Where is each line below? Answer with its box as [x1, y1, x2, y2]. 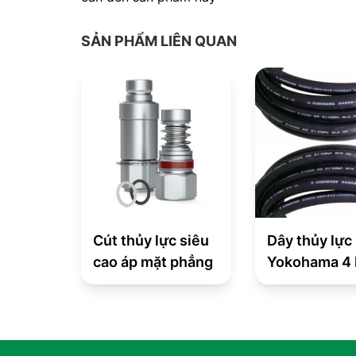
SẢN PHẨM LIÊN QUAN [81, 33, 237, 49]
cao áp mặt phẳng [93, 253, 213, 271]
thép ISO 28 [267, 275, 349, 292]
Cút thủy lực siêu [93, 232, 209, 250]
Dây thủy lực [267, 232, 353, 250]
